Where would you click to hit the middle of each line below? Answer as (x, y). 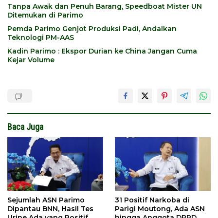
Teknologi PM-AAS (41, 37)
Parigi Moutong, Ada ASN (160, 209)
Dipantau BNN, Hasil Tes (50, 209)
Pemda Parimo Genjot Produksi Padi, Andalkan (92, 28)
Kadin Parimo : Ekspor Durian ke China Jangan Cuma (102, 51)
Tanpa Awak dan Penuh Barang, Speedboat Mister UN (105, 6)
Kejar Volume (31, 60)
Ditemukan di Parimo (45, 15)
